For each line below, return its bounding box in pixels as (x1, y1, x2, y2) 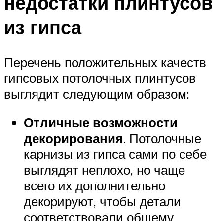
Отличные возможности (24, 114, 178, 130)
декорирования (24, 130, 123, 146)
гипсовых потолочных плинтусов (4, 70, 196, 86)
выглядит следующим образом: (4, 86, 189, 102)
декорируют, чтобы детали (24, 193, 181, 209)
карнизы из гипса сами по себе (24, 146, 207, 162)
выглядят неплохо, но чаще (24, 161, 185, 178)
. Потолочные (123, 130, 201, 146)
